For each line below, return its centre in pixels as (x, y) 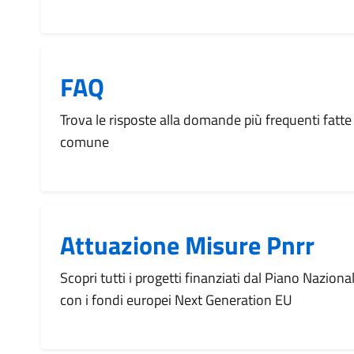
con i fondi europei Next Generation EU (176, 300)
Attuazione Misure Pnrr (187, 245)
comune (85, 142)
